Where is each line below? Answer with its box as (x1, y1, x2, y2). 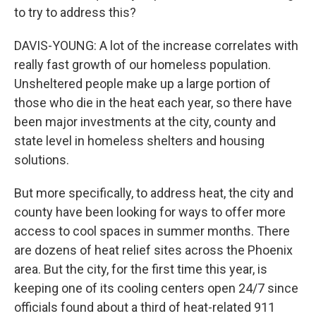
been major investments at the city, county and (14, 114, 276, 129)
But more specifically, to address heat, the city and (14, 186, 293, 200)
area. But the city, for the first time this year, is (14, 262, 267, 276)
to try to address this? (14, 5, 136, 20)
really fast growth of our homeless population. (14, 57, 271, 72)
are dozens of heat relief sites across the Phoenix (14, 243, 293, 257)
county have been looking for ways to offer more (14, 205, 286, 219)
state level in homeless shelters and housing (14, 133, 265, 148)
